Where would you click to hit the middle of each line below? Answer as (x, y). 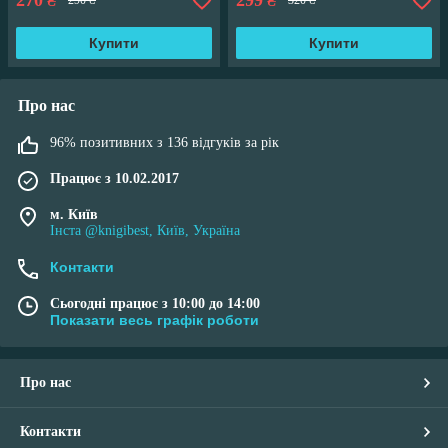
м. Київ (74, 215)
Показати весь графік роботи (154, 320)
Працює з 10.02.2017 (114, 179)
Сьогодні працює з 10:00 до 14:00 (155, 304)
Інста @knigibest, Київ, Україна (145, 231)
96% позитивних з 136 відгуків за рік (164, 143)
